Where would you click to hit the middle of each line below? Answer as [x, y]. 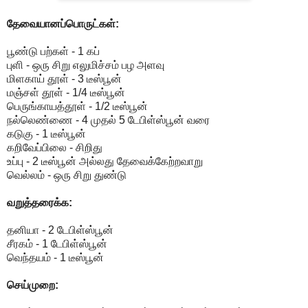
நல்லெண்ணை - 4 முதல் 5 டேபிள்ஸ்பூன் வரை [108, 120]
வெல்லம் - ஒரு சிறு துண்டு [67, 175]
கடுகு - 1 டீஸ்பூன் [46, 133]
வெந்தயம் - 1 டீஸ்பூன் [55, 257]
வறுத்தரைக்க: [40, 202]
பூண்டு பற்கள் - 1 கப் [53, 51]
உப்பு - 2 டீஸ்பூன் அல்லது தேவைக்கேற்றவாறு [105, 161]
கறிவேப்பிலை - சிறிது [55, 147]
